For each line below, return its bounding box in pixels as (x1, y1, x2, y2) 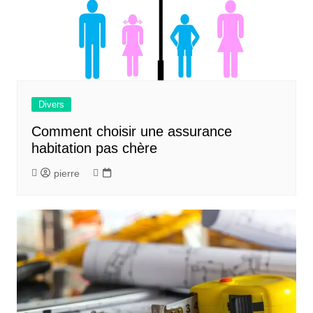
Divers (38, 99, 64, 110)
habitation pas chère (31, 140, 157, 156)
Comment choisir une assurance (31, 124, 232, 140)
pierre (53, 168, 80, 180)
